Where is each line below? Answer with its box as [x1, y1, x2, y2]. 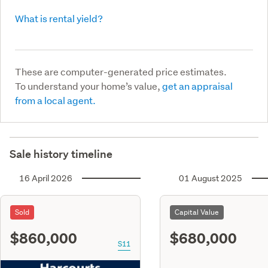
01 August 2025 [179, 172, 242, 184]
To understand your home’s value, [15, 79, 162, 92]
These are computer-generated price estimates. [15, 65, 227, 78]
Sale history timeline [10, 147, 112, 161]
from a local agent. [15, 93, 96, 106]
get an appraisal [162, 79, 233, 92]
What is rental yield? [15, 11, 103, 25]
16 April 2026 [19, 172, 72, 184]
